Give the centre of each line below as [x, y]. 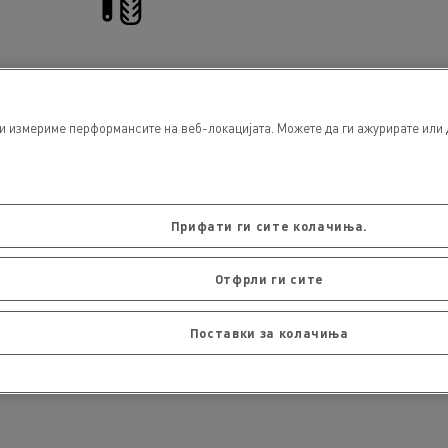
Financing [128, 241]
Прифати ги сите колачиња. [269, 225]
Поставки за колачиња [269, 332]
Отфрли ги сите [269, 279]
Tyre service [129, 87]
